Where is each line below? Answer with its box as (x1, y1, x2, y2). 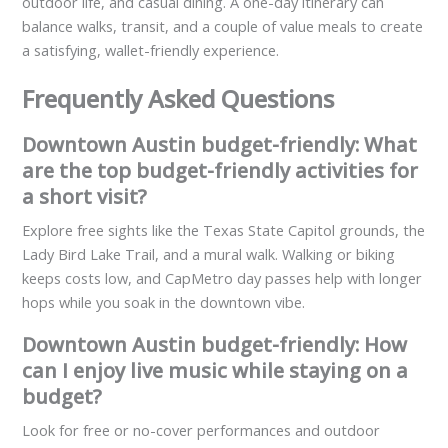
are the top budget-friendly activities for (22, 157, 419, 185)
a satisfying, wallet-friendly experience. (22, 40, 280, 61)
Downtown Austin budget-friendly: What (22, 131, 418, 159)
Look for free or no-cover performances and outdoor (22, 420, 381, 441)
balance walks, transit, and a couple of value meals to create (22, 16, 424, 37)
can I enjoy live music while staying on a (22, 357, 409, 385)
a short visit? (22, 183, 148, 211)
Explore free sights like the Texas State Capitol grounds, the (22, 220, 426, 241)
